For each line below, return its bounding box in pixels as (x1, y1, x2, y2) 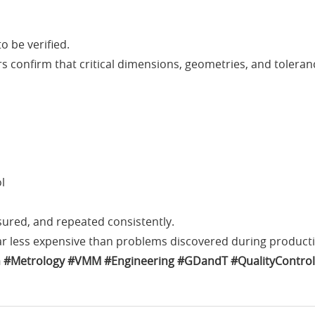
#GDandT (177, 253, 228, 269)
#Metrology (4, 253, 65, 269)
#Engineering (104, 253, 174, 269)
